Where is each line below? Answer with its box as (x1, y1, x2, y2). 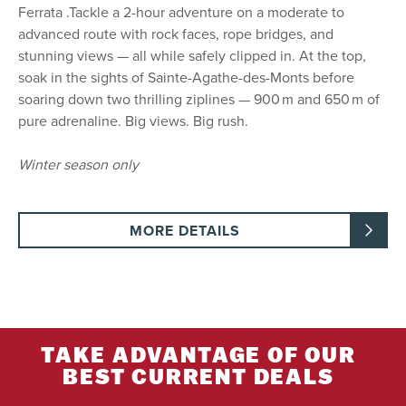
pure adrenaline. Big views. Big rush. (18, 110, 248, 131)
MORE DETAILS (129, 219, 240, 241)
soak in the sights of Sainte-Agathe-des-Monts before (18, 66, 354, 88)
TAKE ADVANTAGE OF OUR (41, 345, 356, 368)
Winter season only (18, 153, 139, 175)
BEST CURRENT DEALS (63, 367, 334, 390)
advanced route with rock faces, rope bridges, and (18, 23, 333, 44)
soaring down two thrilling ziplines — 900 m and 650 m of (18, 88, 380, 110)
